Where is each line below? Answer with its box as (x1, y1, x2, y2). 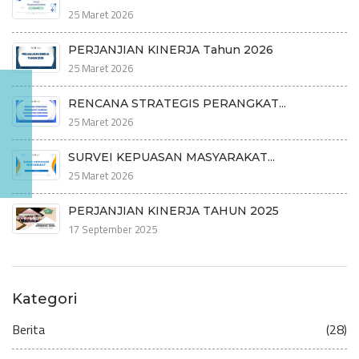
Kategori (12, 289, 77, 308)
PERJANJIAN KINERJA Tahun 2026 (68, 42, 273, 57)
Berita (12, 319, 45, 339)
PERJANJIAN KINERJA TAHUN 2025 (68, 203, 279, 218)
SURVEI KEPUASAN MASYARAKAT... (68, 149, 275, 164)
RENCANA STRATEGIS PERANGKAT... (68, 95, 286, 111)
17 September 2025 (68, 220, 157, 237)
